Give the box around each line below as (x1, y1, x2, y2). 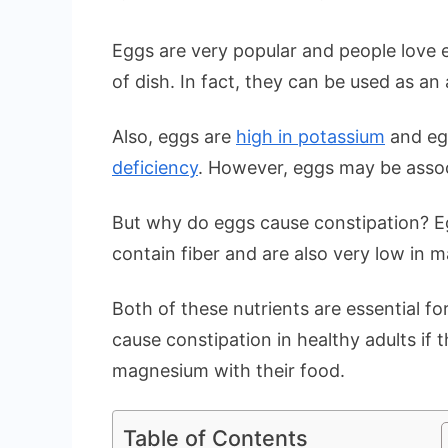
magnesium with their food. (112, 360, 345, 382)
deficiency (112, 157, 198, 179)
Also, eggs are (112, 126, 236, 148)
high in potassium (236, 126, 385, 148)
